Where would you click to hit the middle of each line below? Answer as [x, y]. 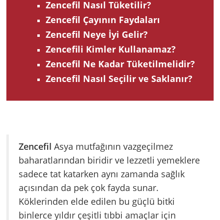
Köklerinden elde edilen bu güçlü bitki [97, 202]
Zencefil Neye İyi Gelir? [97, 35]
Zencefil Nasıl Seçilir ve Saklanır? [119, 79]
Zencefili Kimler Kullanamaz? [111, 49]
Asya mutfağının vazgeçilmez [113, 147]
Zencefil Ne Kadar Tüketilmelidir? [120, 64]
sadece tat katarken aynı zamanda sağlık [102, 174]
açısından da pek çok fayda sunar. [89, 188]
